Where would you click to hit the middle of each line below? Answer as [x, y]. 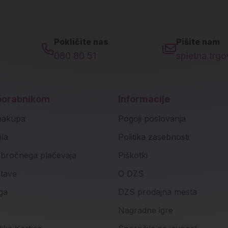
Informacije [144, 99]
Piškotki [133, 155]
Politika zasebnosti [153, 137]
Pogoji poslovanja [152, 119]
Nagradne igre [145, 210]
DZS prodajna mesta [157, 192]
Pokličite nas [81, 42]
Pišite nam [198, 42]
